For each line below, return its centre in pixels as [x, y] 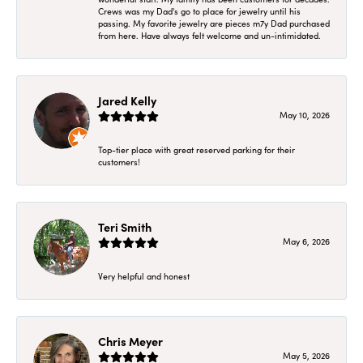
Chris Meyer [130, 341]
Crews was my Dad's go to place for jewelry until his [199, 11]
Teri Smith [125, 226]
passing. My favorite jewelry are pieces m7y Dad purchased [214, 23]
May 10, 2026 [305, 115]
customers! [119, 162]
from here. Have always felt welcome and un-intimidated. [209, 35]
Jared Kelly [127, 100]
